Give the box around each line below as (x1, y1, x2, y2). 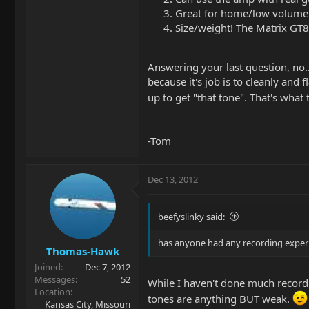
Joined (34, 261, 61, 274)
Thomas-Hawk (46, 244, 119, 259)
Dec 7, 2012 (85, 261, 130, 274)
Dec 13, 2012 (148, 172, 198, 186)
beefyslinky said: (158, 210, 225, 223)
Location (34, 286, 70, 299)
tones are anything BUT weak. (148, 292, 292, 306)
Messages (34, 273, 75, 286)
